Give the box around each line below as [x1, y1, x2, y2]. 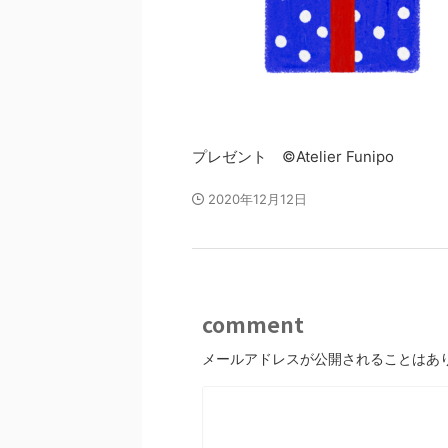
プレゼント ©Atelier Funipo [192, 147, 394, 166]
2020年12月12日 [208, 191, 307, 207]
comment [202, 309, 304, 339]
